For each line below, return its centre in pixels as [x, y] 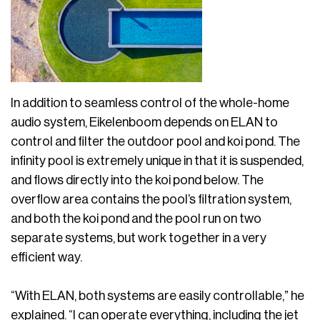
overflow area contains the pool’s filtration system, [151, 199]
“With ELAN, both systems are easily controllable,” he [157, 296]
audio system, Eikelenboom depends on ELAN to [144, 122]
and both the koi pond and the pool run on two [136, 219]
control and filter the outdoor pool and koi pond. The [155, 141]
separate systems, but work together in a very [139, 238]
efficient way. [46, 257]
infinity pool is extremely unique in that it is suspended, [157, 161]
